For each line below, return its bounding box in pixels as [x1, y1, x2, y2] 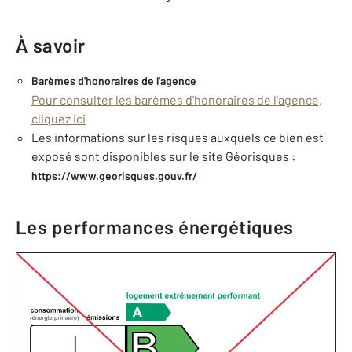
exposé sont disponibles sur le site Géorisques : [31, 148, 295, 163]
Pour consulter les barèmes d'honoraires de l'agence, [31, 92, 322, 107]
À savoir [16, 34, 86, 57]
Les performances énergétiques [16, 215, 294, 238]
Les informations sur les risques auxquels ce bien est [31, 130, 324, 145]
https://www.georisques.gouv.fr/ [31, 169, 197, 182]
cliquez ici [31, 111, 86, 126]
